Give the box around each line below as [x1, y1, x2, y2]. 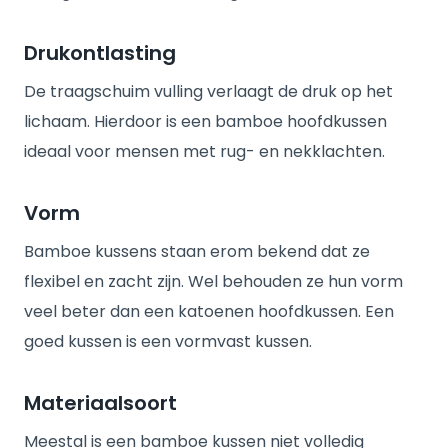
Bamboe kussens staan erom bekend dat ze [24, 240, 370, 263]
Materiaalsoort [24, 389, 177, 417]
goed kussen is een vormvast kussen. [24, 330, 316, 353]
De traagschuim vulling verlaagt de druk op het [24, 80, 393, 103]
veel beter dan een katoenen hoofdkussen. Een [24, 300, 394, 323]
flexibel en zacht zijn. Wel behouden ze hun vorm [24, 270, 403, 293]
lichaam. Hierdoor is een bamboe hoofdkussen [24, 110, 387, 133]
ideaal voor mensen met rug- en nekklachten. [24, 140, 385, 163]
